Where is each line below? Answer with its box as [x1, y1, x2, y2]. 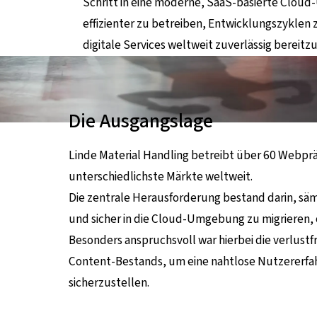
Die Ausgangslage [69, 106, 214, 135]
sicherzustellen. [69, 274, 150, 292]
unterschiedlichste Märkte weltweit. [69, 168, 253, 186]
